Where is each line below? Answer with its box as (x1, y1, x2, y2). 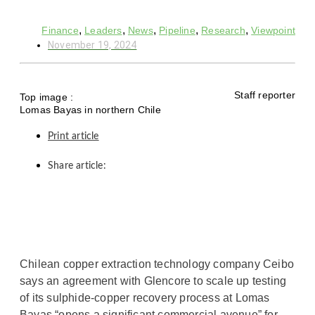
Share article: (48, 160, 106, 171)
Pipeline (159, 24, 195, 36)
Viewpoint (251, 24, 295, 36)
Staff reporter (234, 89, 295, 101)
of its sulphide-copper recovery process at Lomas (20, 291, 270, 304)
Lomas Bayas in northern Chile (20, 103, 161, 115)
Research (201, 24, 245, 36)
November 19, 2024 (48, 39, 137, 51)
